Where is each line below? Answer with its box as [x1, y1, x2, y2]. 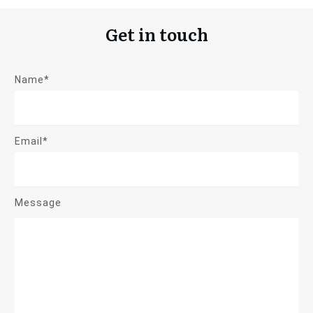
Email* [15, 136, 48, 147]
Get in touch [105, 22, 208, 46]
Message [15, 197, 61, 208]
